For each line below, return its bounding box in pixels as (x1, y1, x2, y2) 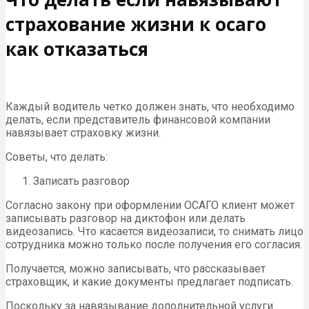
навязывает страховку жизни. (6, 126, 161, 140)
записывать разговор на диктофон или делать (6, 212, 246, 226)
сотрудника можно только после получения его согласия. (6, 238, 302, 252)
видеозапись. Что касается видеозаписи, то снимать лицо (6, 225, 303, 239)
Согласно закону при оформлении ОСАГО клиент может (6, 199, 295, 212)
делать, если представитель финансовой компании (6, 113, 270, 127)
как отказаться (6, 36, 148, 61)
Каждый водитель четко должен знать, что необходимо (6, 100, 295, 114)
